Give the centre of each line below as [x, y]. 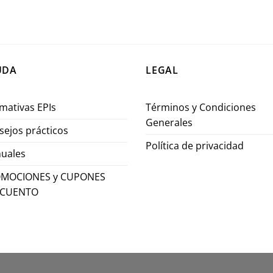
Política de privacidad [195, 145]
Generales [169, 122]
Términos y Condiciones [201, 107]
